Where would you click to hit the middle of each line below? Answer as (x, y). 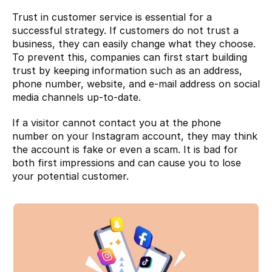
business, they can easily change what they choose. (134, 43)
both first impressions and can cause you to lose (127, 162)
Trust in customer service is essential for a (112, 17)
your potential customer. (70, 176)
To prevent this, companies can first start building (130, 57)
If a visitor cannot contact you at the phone (117, 122)
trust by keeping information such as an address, (127, 70)
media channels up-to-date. (76, 97)
